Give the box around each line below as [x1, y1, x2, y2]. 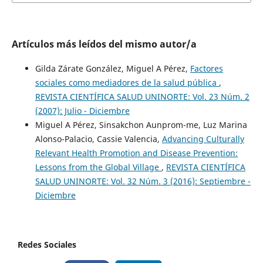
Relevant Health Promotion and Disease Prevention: [35, 147, 238, 159]
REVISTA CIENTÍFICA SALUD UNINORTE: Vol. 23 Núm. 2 [35, 90, 249, 102]
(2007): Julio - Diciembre [35, 104, 130, 116]
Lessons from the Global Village [35, 161, 161, 173]
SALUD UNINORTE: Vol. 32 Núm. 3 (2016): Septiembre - [35, 175, 251, 187]
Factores [190, 62, 223, 74]
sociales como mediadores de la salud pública [35, 76, 219, 88]
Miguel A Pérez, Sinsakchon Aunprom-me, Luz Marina [35, 119, 247, 130]
